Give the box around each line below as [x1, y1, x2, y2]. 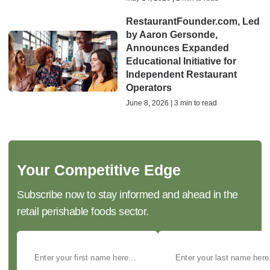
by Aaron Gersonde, [125, 29, 218, 40]
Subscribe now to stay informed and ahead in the [17, 188, 238, 201]
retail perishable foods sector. [17, 205, 149, 218]
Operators [125, 82, 172, 93]
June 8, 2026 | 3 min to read [125, 98, 217, 107]
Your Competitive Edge [17, 161, 181, 178]
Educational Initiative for [125, 55, 236, 66]
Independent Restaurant [125, 69, 237, 80]
